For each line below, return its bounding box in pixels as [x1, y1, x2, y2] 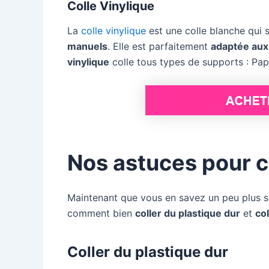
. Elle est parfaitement [107, 40, 211, 53]
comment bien [67, 207, 135, 220]
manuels [67, 40, 107, 53]
